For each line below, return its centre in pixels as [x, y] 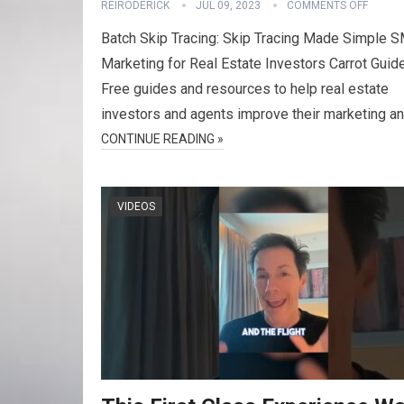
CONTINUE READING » [162, 139]
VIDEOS [136, 207]
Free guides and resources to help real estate [245, 89]
